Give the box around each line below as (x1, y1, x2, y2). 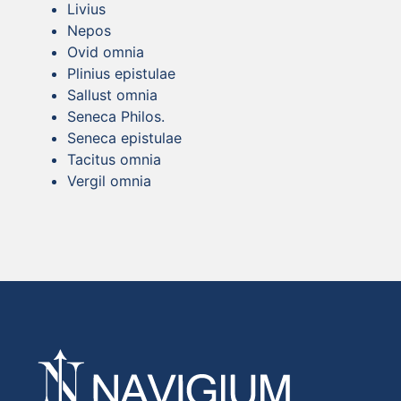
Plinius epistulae (67, 64, 175, 82)
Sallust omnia (67, 85, 158, 104)
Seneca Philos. (67, 107, 165, 125)
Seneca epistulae (67, 128, 182, 147)
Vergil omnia (67, 171, 151, 190)
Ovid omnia (67, 42, 144, 61)
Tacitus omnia (67, 149, 161, 168)
